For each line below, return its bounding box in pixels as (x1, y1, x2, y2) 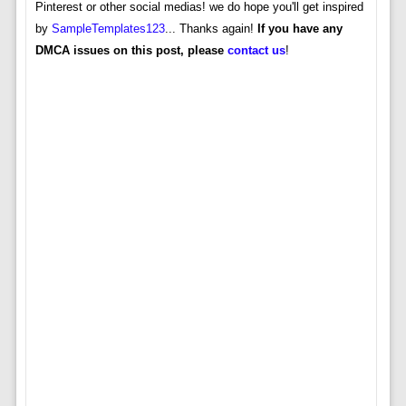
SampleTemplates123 (51, 22, 165, 36)
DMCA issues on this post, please (34, 43, 227, 58)
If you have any (256, 22, 343, 36)
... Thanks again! (164, 22, 257, 36)
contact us (227, 43, 285, 58)
